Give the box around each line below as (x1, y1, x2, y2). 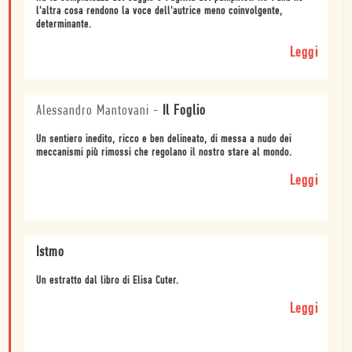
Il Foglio (163, 103, 206, 119)
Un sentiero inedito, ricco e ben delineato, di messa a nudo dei (36, 133, 291, 145)
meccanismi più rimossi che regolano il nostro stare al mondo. (36, 146, 292, 159)
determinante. (36, 18, 92, 31)
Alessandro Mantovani (36, 103, 149, 119)
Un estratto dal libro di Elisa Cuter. (36, 274, 179, 287)
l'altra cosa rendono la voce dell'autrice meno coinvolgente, (36, 5, 283, 17)
